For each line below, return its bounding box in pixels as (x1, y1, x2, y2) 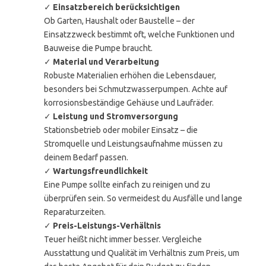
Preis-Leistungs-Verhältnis (53, 221, 161, 230)
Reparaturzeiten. (44, 207, 106, 217)
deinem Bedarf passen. (44, 153, 128, 162)
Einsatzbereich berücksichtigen (53, 2, 180, 12)
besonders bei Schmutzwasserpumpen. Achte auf (44, 84, 227, 94)
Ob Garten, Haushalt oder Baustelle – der (44, 16, 195, 26)
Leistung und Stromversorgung (53, 112, 178, 121)
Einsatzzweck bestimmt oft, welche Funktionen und (44, 30, 235, 39)
